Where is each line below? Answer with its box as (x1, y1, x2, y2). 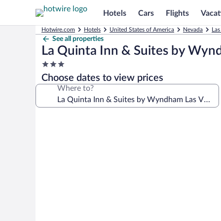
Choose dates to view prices (41, 73, 163, 83)
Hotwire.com (41, 27, 75, 33)
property (41, 79, 71, 87)
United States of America (110, 27, 174, 33)
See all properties (52, 36, 104, 42)
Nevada (183, 27, 203, 33)
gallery (35, 126, 70, 138)
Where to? (57, 84, 94, 92)
